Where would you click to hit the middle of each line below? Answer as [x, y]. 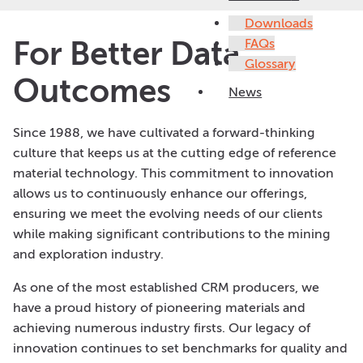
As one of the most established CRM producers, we [166, 287]
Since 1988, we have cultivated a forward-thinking [164, 132]
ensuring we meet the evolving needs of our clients [168, 213]
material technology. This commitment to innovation [173, 173]
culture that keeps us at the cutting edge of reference [175, 152]
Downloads [279, 23]
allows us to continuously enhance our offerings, [160, 193]
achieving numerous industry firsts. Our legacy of [162, 327]
